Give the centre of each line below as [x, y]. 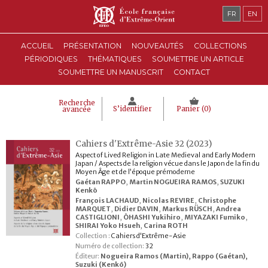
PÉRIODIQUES [51, 59]
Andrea [228, 209]
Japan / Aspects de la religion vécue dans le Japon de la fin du [167, 163]
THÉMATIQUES [115, 59]
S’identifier [132, 109]
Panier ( [190, 109]
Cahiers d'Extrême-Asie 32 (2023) [143, 144]
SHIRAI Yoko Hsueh [107, 226]
